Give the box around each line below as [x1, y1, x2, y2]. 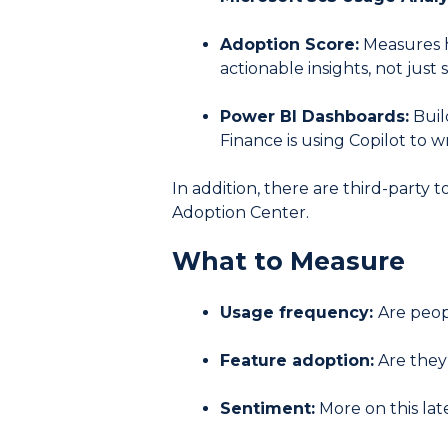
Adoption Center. [172, 203, 309, 223]
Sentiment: [220, 399, 315, 419]
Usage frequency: [220, 303, 378, 323]
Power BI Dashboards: [220, 107, 409, 127]
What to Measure [172, 246, 405, 277]
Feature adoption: [220, 351, 374, 371]
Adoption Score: [220, 35, 359, 55]
